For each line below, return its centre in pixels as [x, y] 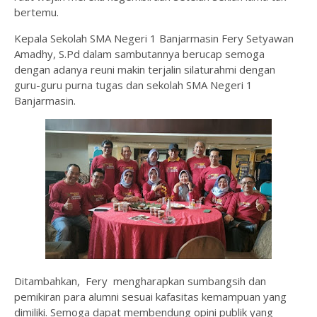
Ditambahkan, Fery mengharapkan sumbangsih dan [140, 281]
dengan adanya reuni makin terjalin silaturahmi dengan [145, 70]
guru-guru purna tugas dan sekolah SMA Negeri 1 [133, 85]
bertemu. [38, 12]
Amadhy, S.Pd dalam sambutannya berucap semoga [139, 54]
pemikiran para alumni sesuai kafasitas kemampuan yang [150, 297]
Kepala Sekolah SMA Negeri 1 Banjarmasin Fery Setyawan [154, 39]
